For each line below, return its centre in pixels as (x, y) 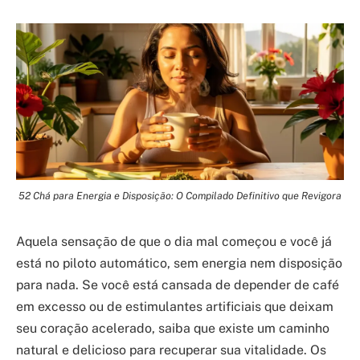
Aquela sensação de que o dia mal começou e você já (174, 242)
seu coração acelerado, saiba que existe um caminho (173, 329)
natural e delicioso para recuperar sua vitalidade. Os (171, 350)
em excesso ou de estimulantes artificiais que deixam (175, 307)
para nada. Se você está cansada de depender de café (178, 285)
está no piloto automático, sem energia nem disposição (179, 264)
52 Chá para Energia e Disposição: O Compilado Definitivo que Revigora (180, 196)
